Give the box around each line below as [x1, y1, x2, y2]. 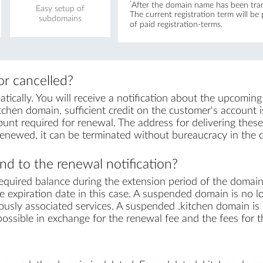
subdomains [38, 14, 82, 23]
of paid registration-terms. [129, 21, 222, 29]
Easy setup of [35, 4, 85, 13]
